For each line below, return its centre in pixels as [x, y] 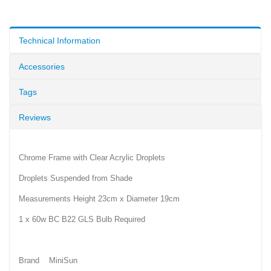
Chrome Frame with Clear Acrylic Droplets [92, 157]
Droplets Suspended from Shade [76, 178]
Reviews [35, 117]
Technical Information [60, 40]
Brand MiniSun [48, 260]
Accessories [42, 66]
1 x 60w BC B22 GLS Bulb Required [82, 219]
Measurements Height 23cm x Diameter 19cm [99, 198]
